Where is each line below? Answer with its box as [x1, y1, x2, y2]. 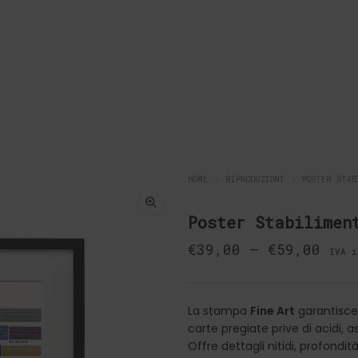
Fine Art [250, 303, 296, 319]
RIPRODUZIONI [225, 174, 285, 185]
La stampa [188, 303, 251, 319]
